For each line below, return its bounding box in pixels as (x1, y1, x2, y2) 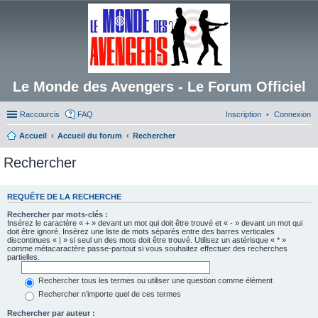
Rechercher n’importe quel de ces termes (36, 290, 181, 299)
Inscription (226, 110, 261, 119)
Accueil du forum (57, 131, 122, 140)
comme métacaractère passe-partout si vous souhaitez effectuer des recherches (7, 243, 287, 253)
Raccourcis (20, 110, 60, 119)
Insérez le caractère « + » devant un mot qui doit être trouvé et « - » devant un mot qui (7, 218, 302, 227)
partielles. (7, 252, 40, 261)
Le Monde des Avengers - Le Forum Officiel (12, 79, 306, 94)
